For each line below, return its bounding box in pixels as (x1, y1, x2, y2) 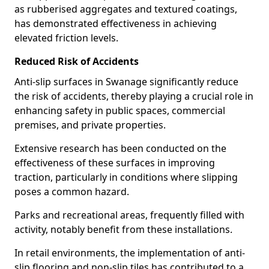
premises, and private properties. (14, 118, 166, 131)
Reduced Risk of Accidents (14, 55, 139, 68)
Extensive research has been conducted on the (14, 142, 226, 155)
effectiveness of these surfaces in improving (14, 156, 215, 169)
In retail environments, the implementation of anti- (14, 246, 245, 259)
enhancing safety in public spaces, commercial (14, 104, 225, 117)
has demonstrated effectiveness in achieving (14, 17, 217, 30)
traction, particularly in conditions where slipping (14, 171, 238, 184)
